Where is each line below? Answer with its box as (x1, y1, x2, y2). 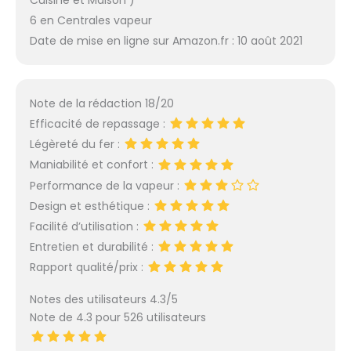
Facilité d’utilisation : (29, 218, 142, 234)
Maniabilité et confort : (29, 157, 157, 173)
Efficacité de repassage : (29, 116, 168, 132)
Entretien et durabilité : (29, 239, 157, 255)
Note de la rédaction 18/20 (29, 96, 174, 112)
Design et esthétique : (29, 197, 153, 214)
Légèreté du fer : (29, 136, 123, 153)
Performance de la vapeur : (29, 177, 183, 194)
